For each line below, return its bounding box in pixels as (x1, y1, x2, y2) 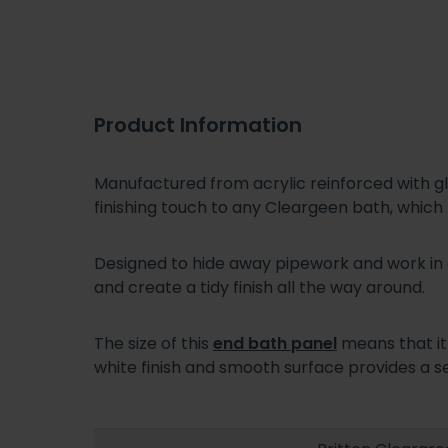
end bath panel (213, 331, 337, 355)
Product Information (94, 110, 302, 139)
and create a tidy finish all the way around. (94, 275, 425, 299)
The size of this (94, 331, 213, 355)
